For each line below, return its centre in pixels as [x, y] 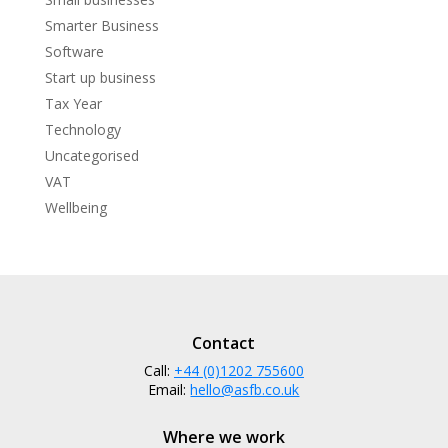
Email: [169, 389]
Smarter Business [101, 25]
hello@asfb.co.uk [245, 389]
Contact [224, 342]
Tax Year [73, 103]
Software [74, 51]
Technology [82, 129]
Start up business [100, 77]
